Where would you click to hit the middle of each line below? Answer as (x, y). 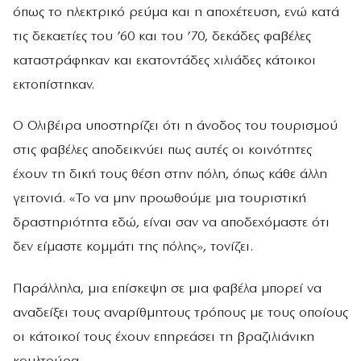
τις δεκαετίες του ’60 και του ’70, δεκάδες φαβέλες (162, 37)
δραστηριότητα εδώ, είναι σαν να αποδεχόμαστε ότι (171, 223)
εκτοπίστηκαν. (54, 85)
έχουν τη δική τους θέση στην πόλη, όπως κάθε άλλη (170, 175)
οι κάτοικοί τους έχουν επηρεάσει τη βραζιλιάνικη (164, 337)
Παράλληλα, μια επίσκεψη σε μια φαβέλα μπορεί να (167, 288)
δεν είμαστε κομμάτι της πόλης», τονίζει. (133, 247)
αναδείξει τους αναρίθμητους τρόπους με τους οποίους (180, 313)
